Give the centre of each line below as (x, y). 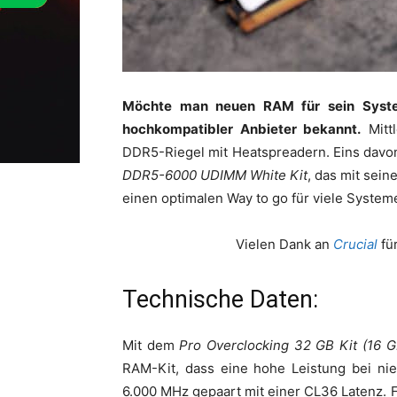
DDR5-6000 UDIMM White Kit (215, 175)
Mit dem (151, 345)
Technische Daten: (220, 299)
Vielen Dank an (284, 244)
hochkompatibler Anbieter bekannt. (242, 128)
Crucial (355, 244)
